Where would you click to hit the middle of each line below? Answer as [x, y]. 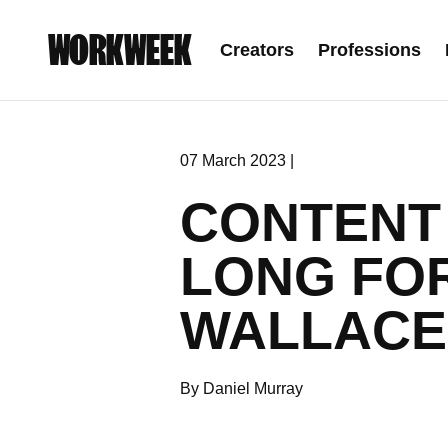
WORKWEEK [120, 50]
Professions [369, 50]
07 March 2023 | [237, 160]
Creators [257, 50]
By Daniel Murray [241, 388]
